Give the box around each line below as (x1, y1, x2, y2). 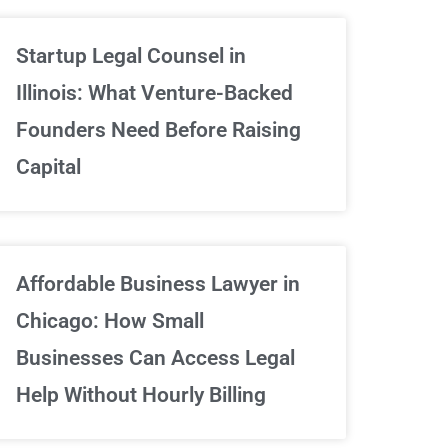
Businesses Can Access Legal (16, 345, 295, 370)
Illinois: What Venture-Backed (16, 80, 293, 105)
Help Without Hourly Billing (16, 382, 266, 407)
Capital (16, 154, 81, 179)
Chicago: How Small (16, 308, 204, 333)
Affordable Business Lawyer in (16, 271, 300, 296)
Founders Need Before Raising (16, 117, 301, 142)
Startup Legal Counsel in (16, 43, 246, 68)
